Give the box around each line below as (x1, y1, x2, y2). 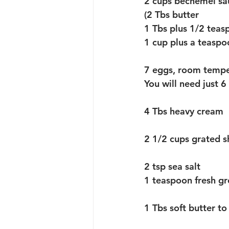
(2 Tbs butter (144, 8, 199, 20)
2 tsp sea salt (144, 160, 203, 172)
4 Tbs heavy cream (144, 105, 223, 117)
